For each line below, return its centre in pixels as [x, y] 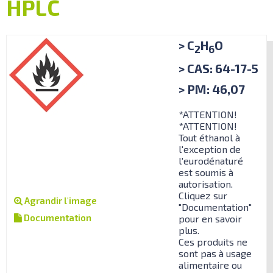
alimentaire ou [210, 264]
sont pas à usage [215, 253]
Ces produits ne [213, 241]
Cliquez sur [203, 195]
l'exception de [210, 149]
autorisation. [206, 183]
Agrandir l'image [60, 200]
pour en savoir [210, 218]
